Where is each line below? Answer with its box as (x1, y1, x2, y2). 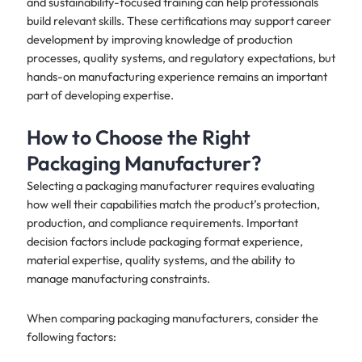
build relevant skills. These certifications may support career (26, 12, 331, 28)
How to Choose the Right (26, 124, 250, 151)
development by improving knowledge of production (26, 31, 293, 47)
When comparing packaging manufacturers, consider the (26, 309, 318, 326)
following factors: (26, 328, 116, 344)
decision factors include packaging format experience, (26, 234, 303, 250)
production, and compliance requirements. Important (26, 215, 298, 231)
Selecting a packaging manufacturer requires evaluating (26, 178, 314, 194)
